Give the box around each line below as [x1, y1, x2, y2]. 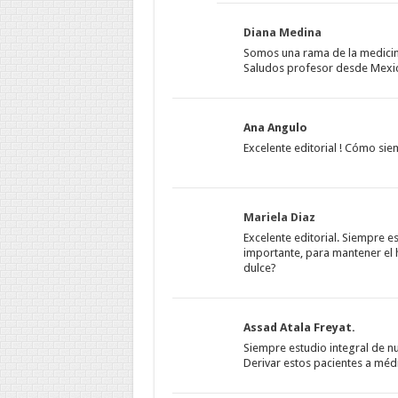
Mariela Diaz [243, 211, 315, 224]
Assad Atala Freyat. [243, 321, 355, 334]
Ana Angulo [243, 121, 307, 134]
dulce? [243, 261, 276, 275]
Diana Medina [243, 26, 322, 39]
